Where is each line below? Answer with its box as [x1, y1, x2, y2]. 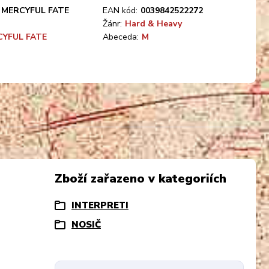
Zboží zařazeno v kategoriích [55, 170, 226, 187]
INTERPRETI [71, 199, 128, 211]
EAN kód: [103, 5, 138, 16]
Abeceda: [103, 31, 139, 43]
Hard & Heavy [125, 18, 182, 29]
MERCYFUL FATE [1, 5, 69, 16]
